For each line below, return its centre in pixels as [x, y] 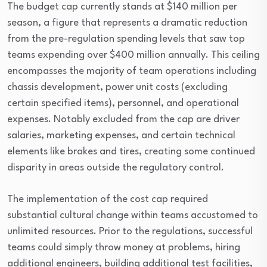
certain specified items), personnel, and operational [123, 103]
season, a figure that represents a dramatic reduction [127, 23]
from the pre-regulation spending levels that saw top [126, 39]
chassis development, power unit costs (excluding [117, 87]
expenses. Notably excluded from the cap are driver [123, 119]
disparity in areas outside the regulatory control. [116, 168]
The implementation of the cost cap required [108, 199]
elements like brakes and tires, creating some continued [131, 152]
